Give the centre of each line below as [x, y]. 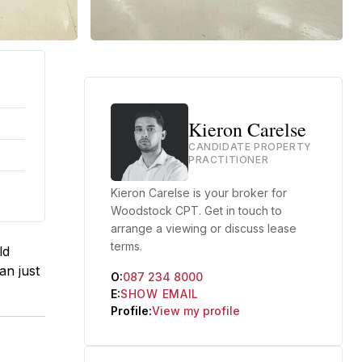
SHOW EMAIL [160, 294]
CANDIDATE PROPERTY [250, 147]
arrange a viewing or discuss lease [204, 228]
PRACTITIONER [229, 160]
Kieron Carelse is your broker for [199, 193]
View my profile [196, 311]
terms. [126, 246]
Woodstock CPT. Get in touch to [196, 210]
